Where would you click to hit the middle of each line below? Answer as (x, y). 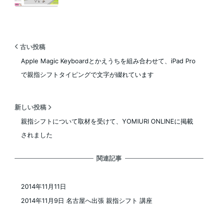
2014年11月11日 (43, 186)
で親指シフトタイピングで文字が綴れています (87, 74)
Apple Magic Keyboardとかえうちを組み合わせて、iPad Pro (108, 61)
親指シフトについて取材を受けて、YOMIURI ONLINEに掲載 (107, 121)
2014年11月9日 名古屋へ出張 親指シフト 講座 (86, 200)
